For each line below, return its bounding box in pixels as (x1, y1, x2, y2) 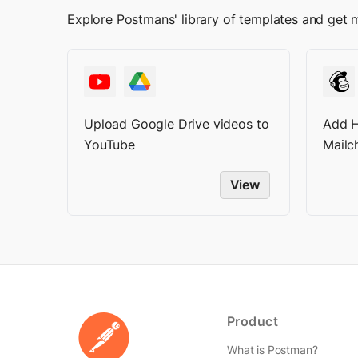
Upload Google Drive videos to (84, 116, 269, 132)
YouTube (84, 137, 135, 153)
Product (227, 313, 279, 329)
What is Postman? (227, 343, 318, 356)
